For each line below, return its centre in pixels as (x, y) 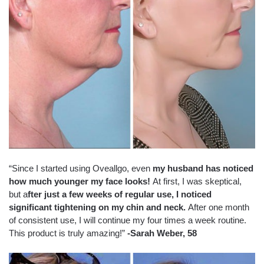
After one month (217, 207)
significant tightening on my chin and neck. (97, 207)
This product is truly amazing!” (68, 233)
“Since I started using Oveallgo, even (81, 168)
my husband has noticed (203, 168)
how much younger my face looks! (80, 181)
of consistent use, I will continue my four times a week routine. (128, 220)
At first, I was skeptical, (196, 181)
